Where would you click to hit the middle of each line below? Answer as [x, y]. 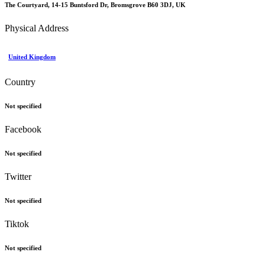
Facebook [23, 129]
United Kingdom [32, 56]
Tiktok [17, 224]
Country [20, 82]
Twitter [18, 176]
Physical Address [37, 28]
